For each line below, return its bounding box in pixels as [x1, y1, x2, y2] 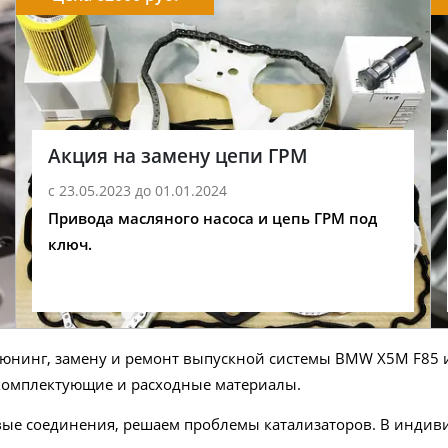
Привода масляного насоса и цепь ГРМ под [47, 208, 377, 229]
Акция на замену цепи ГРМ [47, 141, 308, 169]
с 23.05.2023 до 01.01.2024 [47, 181, 227, 201]
